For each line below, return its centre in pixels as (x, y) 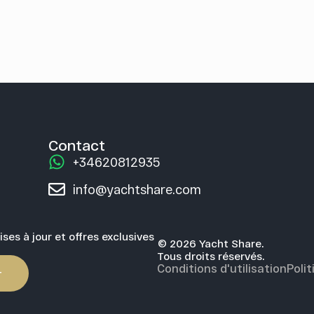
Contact (76, 145)
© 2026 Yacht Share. (211, 243)
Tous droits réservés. (211, 255)
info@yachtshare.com (137, 190)
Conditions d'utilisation (222, 268)
